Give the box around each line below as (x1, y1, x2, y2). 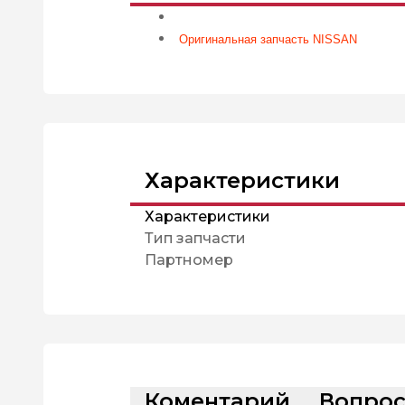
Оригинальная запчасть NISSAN (179, 33, 357, 46)
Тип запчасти (145, 230, 246, 247)
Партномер (145, 251, 233, 268)
